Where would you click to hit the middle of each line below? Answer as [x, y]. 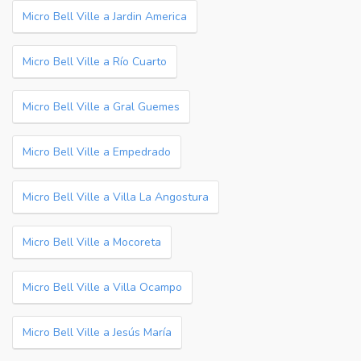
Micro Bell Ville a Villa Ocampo [102, 287]
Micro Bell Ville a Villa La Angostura [116, 197]
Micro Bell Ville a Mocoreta [92, 242]
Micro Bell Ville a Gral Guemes [101, 107]
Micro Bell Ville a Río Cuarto [95, 62]
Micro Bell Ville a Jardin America [105, 17]
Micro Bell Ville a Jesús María [97, 332]
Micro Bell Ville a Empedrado [97, 152]
